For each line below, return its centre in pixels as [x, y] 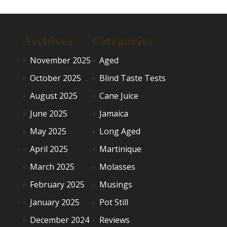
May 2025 [48, 131]
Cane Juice [119, 96]
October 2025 [55, 78]
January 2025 [54, 202]
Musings [116, 185]
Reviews [114, 220]
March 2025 [52, 167]
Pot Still [113, 202]
